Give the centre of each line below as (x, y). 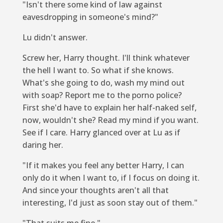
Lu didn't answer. (55, 37)
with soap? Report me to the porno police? (103, 95)
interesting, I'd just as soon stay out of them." (110, 202)
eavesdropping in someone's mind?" (90, 17)
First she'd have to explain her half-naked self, (109, 107)
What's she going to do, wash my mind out (103, 82)
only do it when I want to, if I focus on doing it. (111, 177)
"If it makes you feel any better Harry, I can (103, 165)
